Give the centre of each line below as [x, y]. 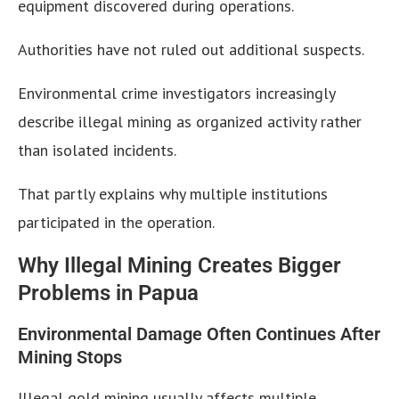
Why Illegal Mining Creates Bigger [179, 266]
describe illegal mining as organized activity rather [190, 122]
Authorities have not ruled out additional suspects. [191, 50]
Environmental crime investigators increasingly [176, 94]
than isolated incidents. [97, 151]
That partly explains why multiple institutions [173, 194]
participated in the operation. [116, 223]
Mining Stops [70, 358]
